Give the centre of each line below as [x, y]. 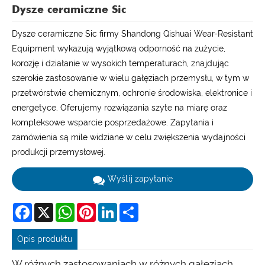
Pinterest [113, 207]
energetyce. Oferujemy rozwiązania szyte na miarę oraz [119, 108]
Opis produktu [45, 239]
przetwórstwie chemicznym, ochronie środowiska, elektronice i [132, 93]
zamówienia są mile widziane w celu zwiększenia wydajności [129, 138]
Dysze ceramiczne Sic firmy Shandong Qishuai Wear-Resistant [132, 34]
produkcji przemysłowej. [59, 152]
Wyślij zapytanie [140, 179]
